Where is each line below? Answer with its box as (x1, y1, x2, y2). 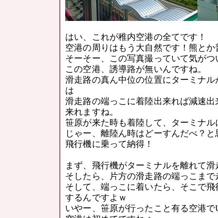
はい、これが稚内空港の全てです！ (65, 32, 207, 42)
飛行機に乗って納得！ (65, 139, 154, 149)
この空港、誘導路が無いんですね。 (65, 64, 207, 74)
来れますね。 (65, 107, 119, 117)
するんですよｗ (65, 193, 127, 203)
